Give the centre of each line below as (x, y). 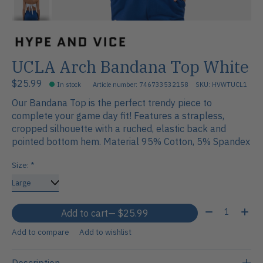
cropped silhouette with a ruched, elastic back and (119, 129)
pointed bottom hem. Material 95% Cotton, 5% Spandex (131, 142)
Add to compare (41, 232)
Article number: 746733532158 (141, 85)
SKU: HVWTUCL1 (222, 85)
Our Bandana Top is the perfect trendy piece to (112, 103)
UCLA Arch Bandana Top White (130, 67)
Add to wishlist (105, 232)
